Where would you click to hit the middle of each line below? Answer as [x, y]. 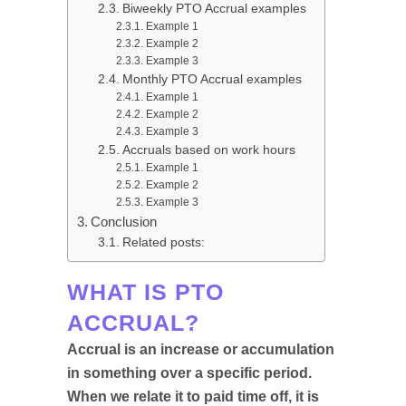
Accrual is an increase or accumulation [201, 349]
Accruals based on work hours [208, 150]
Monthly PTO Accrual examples [212, 80]
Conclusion [124, 222]
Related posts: [163, 243]
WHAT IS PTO [145, 292]
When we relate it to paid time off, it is [193, 396]
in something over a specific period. [189, 373]
